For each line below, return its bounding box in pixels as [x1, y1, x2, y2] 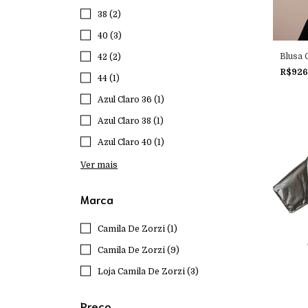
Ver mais [80, 160, 118, 170]
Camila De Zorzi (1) [98, 224, 177, 234]
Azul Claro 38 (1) [98, 116, 164, 126]
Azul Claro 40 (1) [98, 137, 164, 147]
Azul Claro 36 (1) [98, 95, 164, 104]
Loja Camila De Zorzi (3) [98, 267, 199, 276]
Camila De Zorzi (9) [98, 245, 179, 255]
